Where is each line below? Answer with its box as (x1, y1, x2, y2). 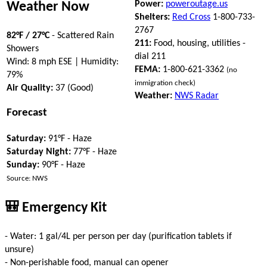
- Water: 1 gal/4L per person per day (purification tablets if (5, 231, 232, 241)
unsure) (5, 244, 34, 254)
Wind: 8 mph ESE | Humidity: (7, 57, 119, 67)
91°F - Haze (46, 133, 92, 144)
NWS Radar (175, 91, 219, 101)
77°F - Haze (71, 147, 117, 157)
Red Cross (172, 12, 210, 22)
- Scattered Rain (49, 30, 114, 41)
